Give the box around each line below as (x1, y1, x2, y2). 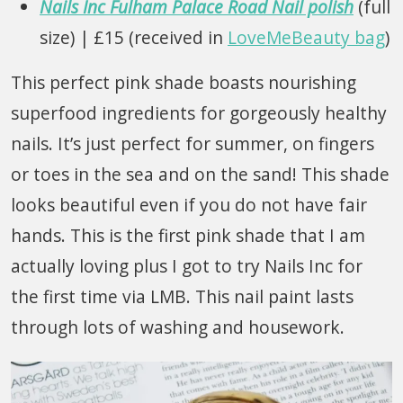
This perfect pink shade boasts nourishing (11, 69, 356, 94)
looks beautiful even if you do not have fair (11, 192, 367, 217)
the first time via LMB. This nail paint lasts (11, 283, 354, 309)
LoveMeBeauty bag (228, 24, 385, 49)
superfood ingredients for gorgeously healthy (11, 100, 387, 125)
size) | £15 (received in (40, 24, 228, 49)
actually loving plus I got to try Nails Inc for (11, 253, 363, 278)
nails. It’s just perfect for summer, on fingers (11, 130, 374, 156)
